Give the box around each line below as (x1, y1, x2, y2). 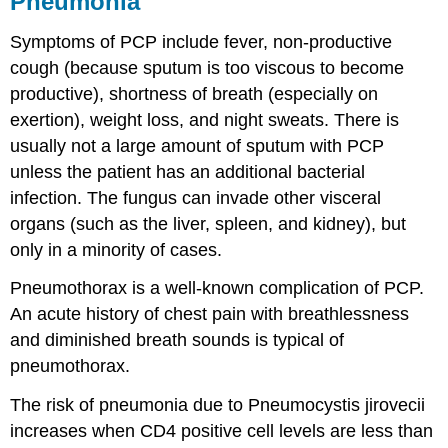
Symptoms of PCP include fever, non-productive (10, 31, 393, 52)
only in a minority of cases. (10, 239, 223, 260)
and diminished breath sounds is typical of (10, 330, 345, 351)
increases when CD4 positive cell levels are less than (10, 421, 434, 442)
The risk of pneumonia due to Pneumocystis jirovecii (10, 395, 426, 416)
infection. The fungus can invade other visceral (10, 187, 382, 208)
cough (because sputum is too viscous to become (10, 57, 405, 78)
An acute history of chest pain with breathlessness (10, 304, 410, 325)
